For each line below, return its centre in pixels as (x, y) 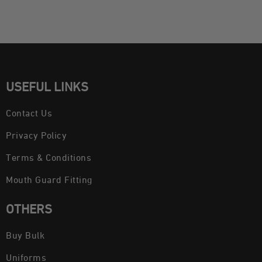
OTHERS (29, 210)
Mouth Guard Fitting (49, 180)
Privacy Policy (36, 136)
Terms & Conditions (49, 158)
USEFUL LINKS (47, 87)
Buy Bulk (25, 236)
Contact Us (29, 114)
